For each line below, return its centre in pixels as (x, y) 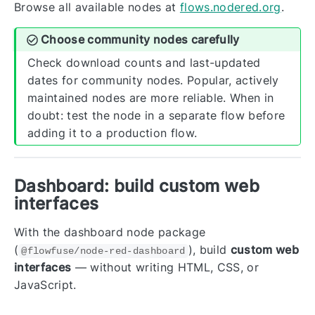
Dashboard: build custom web (137, 186)
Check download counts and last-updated (144, 63)
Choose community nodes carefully (140, 40)
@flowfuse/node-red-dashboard (103, 251)
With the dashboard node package (110, 232)
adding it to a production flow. (112, 133)
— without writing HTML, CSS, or (165, 268)
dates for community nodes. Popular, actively (153, 81)
